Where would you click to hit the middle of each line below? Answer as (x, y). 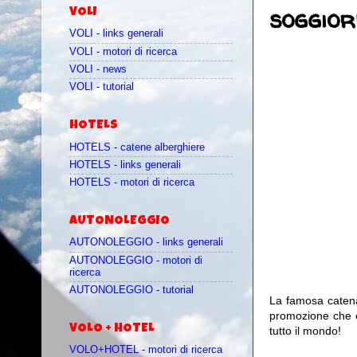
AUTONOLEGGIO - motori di (136, 260)
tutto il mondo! (305, 331)
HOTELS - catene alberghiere (137, 147)
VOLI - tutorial (102, 87)
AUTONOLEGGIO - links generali (146, 243)
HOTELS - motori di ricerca (132, 183)
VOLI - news (98, 69)
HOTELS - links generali (125, 165)
